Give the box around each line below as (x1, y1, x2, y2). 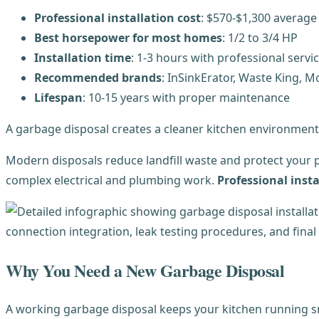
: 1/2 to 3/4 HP (222, 29, 298, 46)
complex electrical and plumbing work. (6, 172, 217, 188)
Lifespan (34, 89, 83, 105)
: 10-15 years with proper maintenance (83, 89, 290, 105)
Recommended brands (34, 69, 162, 85)
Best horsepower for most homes (34, 29, 222, 46)
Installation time (34, 49, 131, 66)
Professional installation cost (34, 9, 201, 26)
